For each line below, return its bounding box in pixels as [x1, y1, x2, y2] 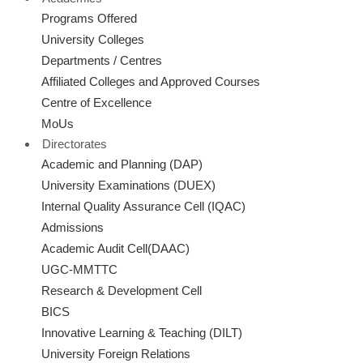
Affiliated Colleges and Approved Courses [41, 75, 260, 88]
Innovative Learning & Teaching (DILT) [41, 326, 242, 340]
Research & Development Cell [41, 284, 202, 297]
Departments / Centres [41, 53, 162, 67]
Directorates [42, 137, 107, 151]
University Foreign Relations [41, 347, 190, 361]
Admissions [41, 220, 104, 234]
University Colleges [41, 32, 144, 46]
